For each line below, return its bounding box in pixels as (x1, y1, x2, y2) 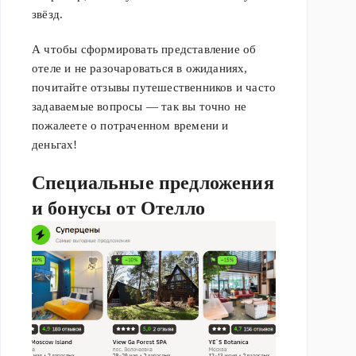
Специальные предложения (32, 172, 274, 194)
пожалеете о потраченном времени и (32, 119, 229, 133)
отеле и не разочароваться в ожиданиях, (32, 62, 248, 75)
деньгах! (32, 138, 78, 152)
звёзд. (32, 8, 64, 21)
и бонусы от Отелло (32, 198, 205, 219)
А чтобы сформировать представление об (32, 43, 257, 56)
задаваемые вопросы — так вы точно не (32, 100, 247, 114)
